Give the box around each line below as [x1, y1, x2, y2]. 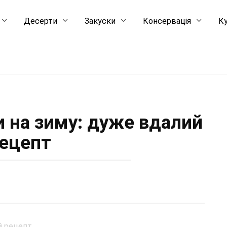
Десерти [24, 16, 58, 26]
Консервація [143, 16, 192, 26]
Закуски [85, 16, 116, 26]
